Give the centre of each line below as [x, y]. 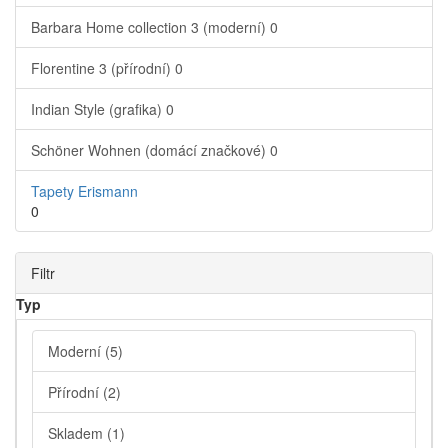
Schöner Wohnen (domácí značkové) [150, 150]
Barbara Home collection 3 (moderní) [150, 27]
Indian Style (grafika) [98, 109]
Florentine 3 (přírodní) [103, 68]
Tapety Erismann [84, 191]
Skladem [77, 433]
